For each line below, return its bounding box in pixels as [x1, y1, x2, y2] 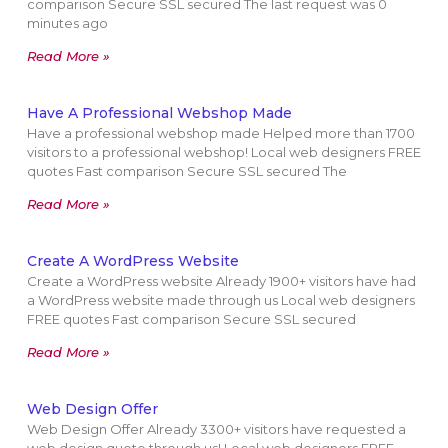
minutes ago [26, 15, 108, 32]
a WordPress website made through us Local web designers [26, 292, 415, 309]
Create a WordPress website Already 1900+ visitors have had [26, 273, 416, 290]
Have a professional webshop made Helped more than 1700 [26, 125, 415, 142]
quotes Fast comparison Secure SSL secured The [26, 163, 347, 180]
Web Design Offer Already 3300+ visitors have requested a [26, 421, 406, 438]
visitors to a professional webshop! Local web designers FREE [26, 144, 421, 161]
